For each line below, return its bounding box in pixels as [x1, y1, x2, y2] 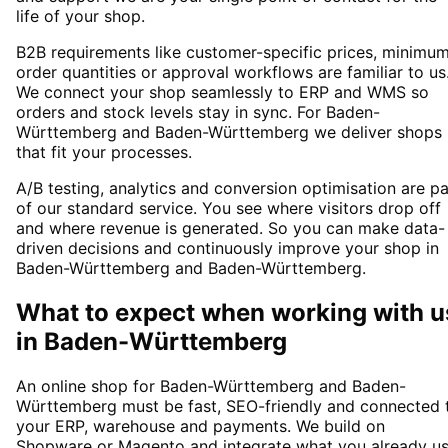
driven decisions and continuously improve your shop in [16, 238, 439, 259]
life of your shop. [16, 6, 145, 27]
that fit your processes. [16, 142, 192, 163]
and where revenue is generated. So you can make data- [16, 218, 445, 239]
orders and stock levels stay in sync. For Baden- [16, 102, 380, 123]
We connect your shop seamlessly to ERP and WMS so [16, 82, 429, 103]
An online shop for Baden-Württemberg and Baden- [16, 375, 406, 396]
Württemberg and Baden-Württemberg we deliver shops [16, 122, 442, 143]
